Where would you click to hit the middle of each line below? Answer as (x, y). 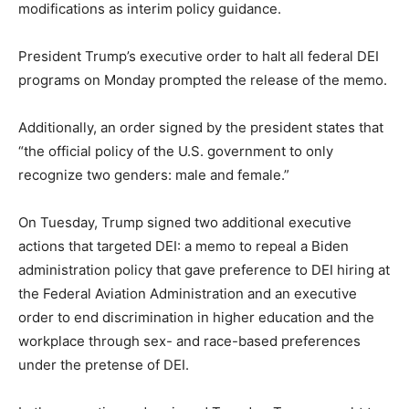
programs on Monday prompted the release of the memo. (203, 80)
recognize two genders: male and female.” (154, 175)
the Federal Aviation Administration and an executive (188, 294)
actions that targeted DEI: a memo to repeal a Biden (184, 246)
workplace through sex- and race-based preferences (189, 341)
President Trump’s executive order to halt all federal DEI (199, 56)
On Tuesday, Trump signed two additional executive (185, 222)
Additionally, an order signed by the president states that (201, 127)
